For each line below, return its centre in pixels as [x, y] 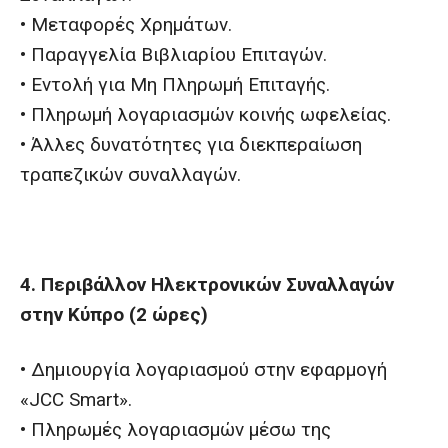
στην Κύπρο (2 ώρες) [114, 314]
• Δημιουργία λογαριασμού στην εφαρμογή [203, 369]
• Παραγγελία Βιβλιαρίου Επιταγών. [173, 54]
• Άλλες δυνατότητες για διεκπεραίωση [191, 144]
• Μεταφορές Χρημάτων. [126, 24]
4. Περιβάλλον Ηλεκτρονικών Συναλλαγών [207, 284]
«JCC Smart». [76, 399]
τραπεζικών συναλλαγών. [130, 174]
